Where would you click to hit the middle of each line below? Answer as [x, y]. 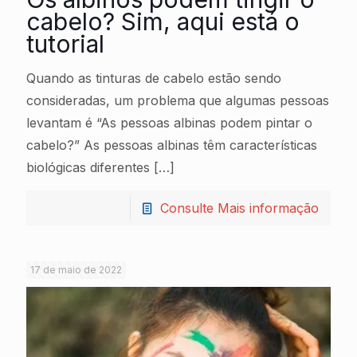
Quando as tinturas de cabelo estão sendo [154, 78]
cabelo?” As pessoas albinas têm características [172, 145]
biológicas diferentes [88, 167]
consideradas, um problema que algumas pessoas [178, 100]
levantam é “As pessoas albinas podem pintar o [169, 123]
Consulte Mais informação [239, 208]
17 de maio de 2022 [76, 270]
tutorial [65, 44]
